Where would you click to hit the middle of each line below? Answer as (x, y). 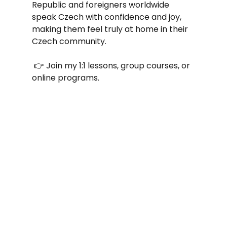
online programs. (65, 78)
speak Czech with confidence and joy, (107, 17)
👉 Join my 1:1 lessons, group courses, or (112, 66)
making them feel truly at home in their (111, 29)
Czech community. (69, 41)
